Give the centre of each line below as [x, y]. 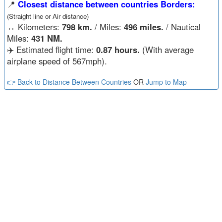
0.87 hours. [118, 49]
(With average [166, 49]
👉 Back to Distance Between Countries [69, 82]
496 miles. [143, 27]
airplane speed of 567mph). [57, 61]
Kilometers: [38, 27]
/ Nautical [182, 27]
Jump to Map [166, 82]
